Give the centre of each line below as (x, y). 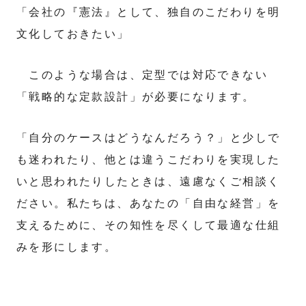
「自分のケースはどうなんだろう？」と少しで (149, 138)
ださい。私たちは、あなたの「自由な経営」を (149, 204)
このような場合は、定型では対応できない (142, 75)
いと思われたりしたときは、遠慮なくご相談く (149, 182)
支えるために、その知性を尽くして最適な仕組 (149, 225)
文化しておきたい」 (73, 34)
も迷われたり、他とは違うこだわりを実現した (149, 160)
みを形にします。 (67, 247)
